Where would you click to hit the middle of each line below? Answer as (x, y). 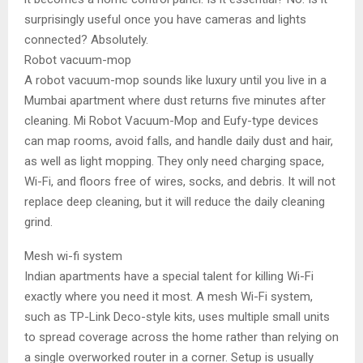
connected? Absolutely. (86, 39)
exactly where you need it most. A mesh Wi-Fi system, (169, 296)
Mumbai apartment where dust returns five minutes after (175, 100)
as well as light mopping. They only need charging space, (174, 161)
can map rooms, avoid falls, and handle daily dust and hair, (179, 141)
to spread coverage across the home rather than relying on (181, 337)
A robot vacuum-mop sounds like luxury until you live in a (175, 80)
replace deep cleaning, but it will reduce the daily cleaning (175, 201)
